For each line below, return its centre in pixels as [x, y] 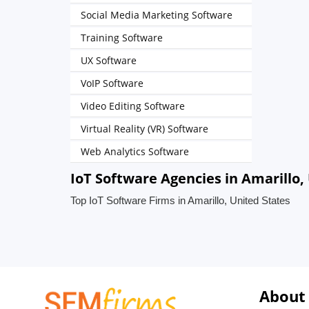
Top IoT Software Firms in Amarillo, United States [180, 200]
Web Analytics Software [135, 151]
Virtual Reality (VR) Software [144, 129]
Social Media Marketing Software [157, 15]
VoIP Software [112, 83]
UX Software [109, 60]
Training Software [122, 38]
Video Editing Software [133, 106]
